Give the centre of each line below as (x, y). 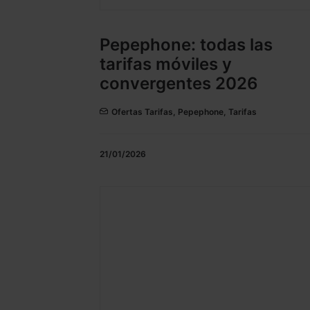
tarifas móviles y (166, 64)
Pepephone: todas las (186, 45)
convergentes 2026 (179, 84)
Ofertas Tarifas (142, 112)
